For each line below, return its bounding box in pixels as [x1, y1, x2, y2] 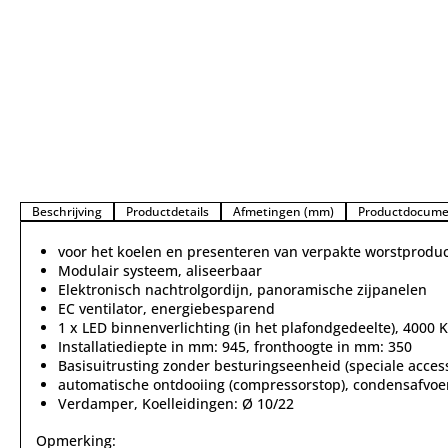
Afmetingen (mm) [233, 203, 334, 220]
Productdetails [126, 203, 209, 220]
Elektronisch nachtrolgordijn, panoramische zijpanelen [58, 280, 427, 299]
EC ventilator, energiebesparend [58, 299, 275, 318]
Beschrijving [32, 203, 102, 220]
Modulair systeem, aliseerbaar [58, 261, 262, 280]
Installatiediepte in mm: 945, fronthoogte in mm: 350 [58, 337, 412, 356]
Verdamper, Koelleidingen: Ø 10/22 [58, 394, 294, 413]
